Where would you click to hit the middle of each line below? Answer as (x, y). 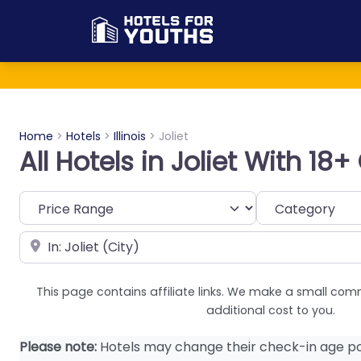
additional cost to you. (271, 311)
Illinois (130, 137)
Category (286, 201)
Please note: (58, 347)
